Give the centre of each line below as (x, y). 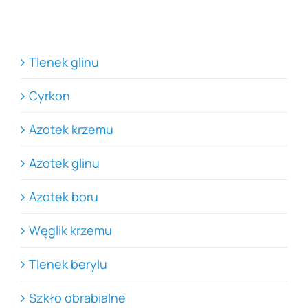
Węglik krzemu (71, 230)
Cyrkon (50, 95)
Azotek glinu (65, 163)
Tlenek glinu (64, 62)
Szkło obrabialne (78, 297)
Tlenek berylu (68, 264)
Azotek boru (64, 196)
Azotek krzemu (71, 129)
